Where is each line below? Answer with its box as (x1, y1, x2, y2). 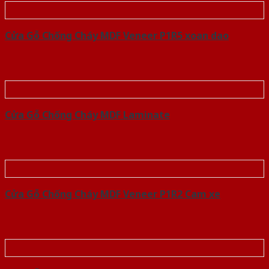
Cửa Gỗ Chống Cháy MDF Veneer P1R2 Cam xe (5, 187, 220, 201)
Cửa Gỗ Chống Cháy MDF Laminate (5, 108, 170, 122)
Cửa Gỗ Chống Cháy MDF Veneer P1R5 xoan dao (5, 29, 229, 43)
